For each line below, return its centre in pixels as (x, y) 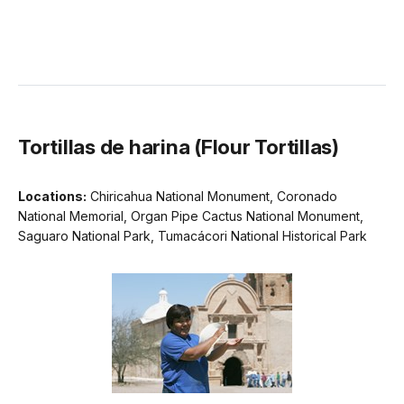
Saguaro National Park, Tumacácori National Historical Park (193, 236)
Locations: (52, 197)
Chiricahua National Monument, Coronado (214, 197)
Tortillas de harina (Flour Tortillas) (179, 147)
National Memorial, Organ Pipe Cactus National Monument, (191, 216)
